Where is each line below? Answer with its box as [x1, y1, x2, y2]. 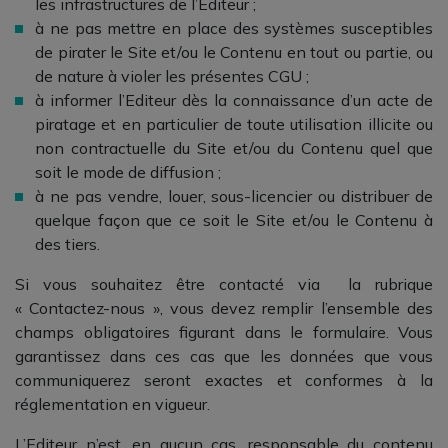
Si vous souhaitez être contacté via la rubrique [15, 274, 433, 294]
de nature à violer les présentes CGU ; [35, 66, 309, 86]
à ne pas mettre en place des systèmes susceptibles [35, 18, 433, 38]
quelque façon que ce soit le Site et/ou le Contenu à [35, 210, 433, 230]
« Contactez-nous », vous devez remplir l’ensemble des [15, 298, 433, 318]
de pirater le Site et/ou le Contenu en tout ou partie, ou [35, 42, 433, 62]
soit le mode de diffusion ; [35, 162, 221, 182]
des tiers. [35, 234, 100, 254]
